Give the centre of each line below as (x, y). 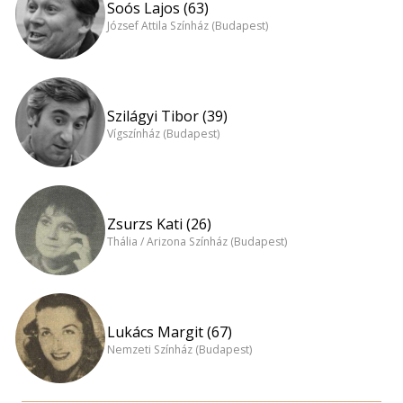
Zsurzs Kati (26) (159, 224)
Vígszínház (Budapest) (163, 134)
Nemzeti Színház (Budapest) (179, 350)
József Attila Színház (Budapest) (188, 26)
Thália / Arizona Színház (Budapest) (197, 242)
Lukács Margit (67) (170, 331)
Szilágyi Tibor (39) (167, 116)
